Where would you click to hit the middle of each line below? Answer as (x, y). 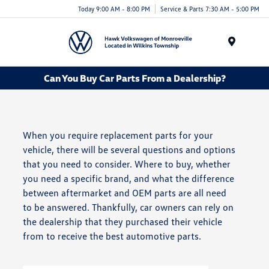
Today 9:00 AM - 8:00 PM (114, 8)
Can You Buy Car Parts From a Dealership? (134, 78)
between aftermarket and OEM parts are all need (125, 193)
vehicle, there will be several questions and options (129, 150)
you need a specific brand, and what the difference (129, 179)
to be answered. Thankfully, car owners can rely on (128, 207)
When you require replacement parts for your (118, 135)
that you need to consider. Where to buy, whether (127, 164)
